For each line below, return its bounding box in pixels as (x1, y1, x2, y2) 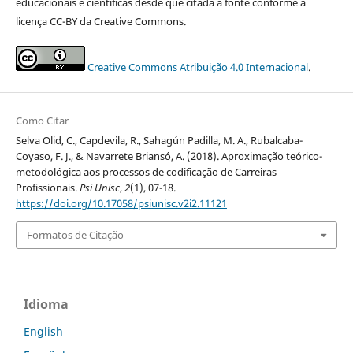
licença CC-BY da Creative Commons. (15, 14, 186, 29)
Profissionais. (15, 180, 80, 195)
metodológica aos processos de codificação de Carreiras (15, 165, 277, 180)
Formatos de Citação (26, 228, 124, 243)
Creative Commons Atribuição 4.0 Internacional (87, 60, 308, 75)
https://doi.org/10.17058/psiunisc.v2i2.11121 (15, 196, 227, 211)
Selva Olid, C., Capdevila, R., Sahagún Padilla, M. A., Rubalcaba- (15, 133, 303, 148)
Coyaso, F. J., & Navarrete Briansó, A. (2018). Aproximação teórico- (15, 149, 322, 164)
